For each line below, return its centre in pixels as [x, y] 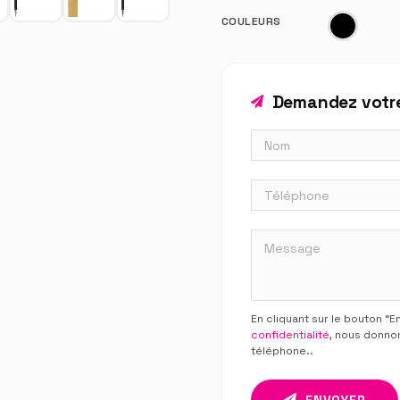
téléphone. [280, 350]
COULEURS [251, 21]
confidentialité [290, 334]
